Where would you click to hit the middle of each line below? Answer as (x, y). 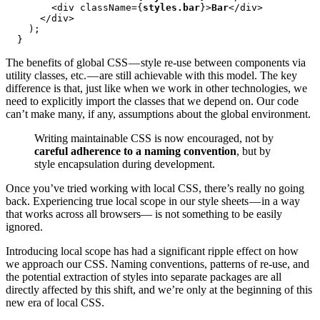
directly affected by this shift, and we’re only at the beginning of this (159, 290)
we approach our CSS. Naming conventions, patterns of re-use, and (157, 264)
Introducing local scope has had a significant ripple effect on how (152, 251)
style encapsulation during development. (125, 164)
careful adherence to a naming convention (135, 151)
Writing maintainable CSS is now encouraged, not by (154, 139)
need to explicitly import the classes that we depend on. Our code (152, 101)
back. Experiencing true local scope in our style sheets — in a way (153, 201)
